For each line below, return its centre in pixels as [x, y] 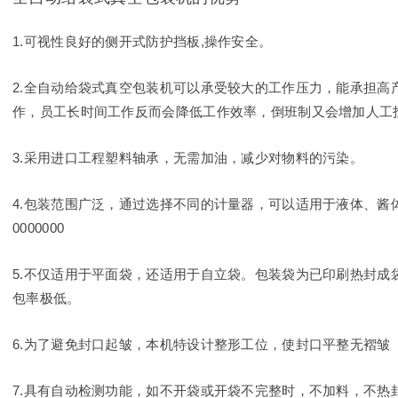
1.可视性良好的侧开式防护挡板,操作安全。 [143, 41]
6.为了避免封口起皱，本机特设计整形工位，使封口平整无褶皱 [202, 344]
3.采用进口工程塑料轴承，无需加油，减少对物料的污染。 [188, 157]
